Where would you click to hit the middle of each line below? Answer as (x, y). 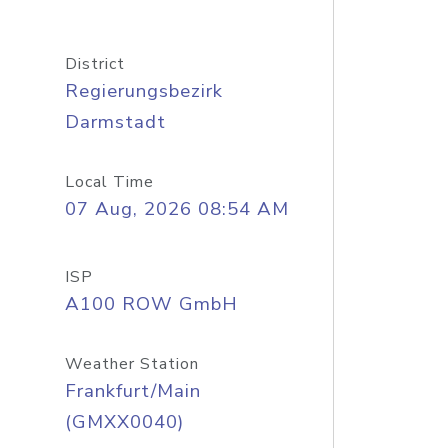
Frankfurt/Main (132, 391)
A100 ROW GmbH (151, 304)
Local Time (109, 182)
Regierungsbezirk (143, 91)
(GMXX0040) (124, 422)
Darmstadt (115, 122)
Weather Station (131, 364)
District (94, 64)
